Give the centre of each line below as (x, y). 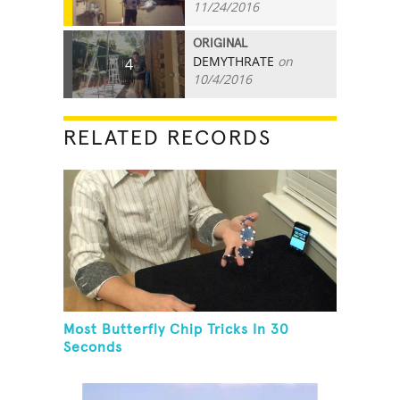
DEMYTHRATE (234, 61)
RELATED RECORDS (168, 138)
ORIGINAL (221, 43)
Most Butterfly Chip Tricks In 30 (177, 330)
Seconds (93, 348)
